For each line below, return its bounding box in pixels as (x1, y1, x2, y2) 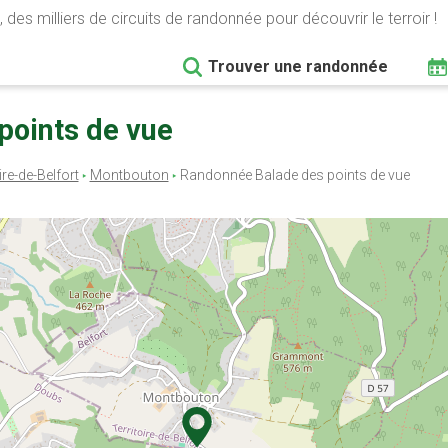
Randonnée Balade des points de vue (176, 167, 410, 183)
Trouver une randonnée (208, 57, 388, 76)
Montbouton (89, 167, 169, 183)
